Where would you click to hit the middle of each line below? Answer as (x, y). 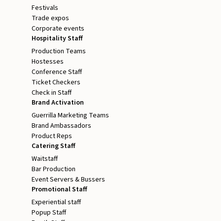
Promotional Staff (59, 190)
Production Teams (59, 52)
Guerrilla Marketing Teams (70, 116)
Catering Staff (54, 146)
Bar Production (54, 169)
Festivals (45, 8)
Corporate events (58, 29)
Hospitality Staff (57, 39)
